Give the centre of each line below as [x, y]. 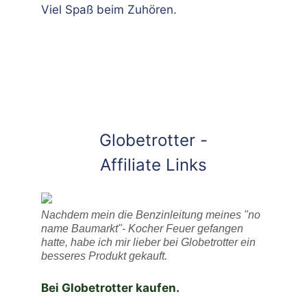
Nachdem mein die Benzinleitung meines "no [151, 215]
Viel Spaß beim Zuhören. [109, 10]
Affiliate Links [153, 165]
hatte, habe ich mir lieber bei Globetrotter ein [148, 243]
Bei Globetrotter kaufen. [110, 288]
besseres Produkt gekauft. [104, 256]
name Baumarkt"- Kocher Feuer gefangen [142, 229]
